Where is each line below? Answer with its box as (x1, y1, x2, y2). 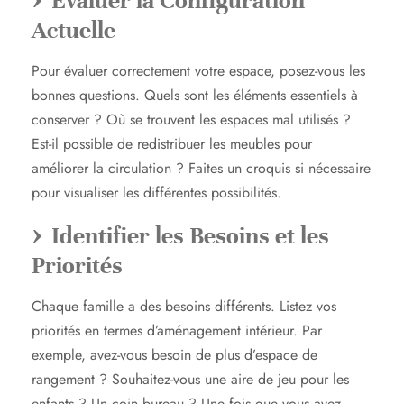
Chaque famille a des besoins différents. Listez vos (32, 295, 336, 317)
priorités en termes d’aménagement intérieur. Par (32, 319, 322, 341)
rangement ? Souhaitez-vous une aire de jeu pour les (32, 368, 349, 390)
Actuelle (32, 14, 115, 45)
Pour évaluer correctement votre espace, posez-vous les (32, 60, 365, 81)
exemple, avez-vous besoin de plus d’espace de (32, 344, 317, 365)
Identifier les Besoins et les (51, 220, 329, 251)
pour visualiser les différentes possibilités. (32, 181, 281, 203)
